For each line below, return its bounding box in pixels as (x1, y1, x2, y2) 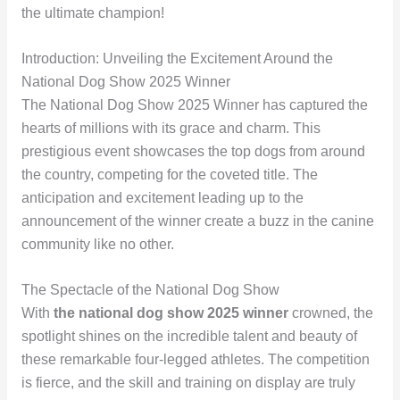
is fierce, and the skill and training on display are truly (21, 374, 355, 390)
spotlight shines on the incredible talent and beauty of (21, 328, 357, 344)
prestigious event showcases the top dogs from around (21, 144, 365, 160)
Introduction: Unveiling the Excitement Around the (21, 51, 333, 67)
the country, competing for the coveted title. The (21, 167, 318, 183)
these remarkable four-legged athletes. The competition (21, 351, 370, 367)
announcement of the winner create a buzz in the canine (21, 213, 374, 229)
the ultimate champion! (21, 5, 164, 21)
